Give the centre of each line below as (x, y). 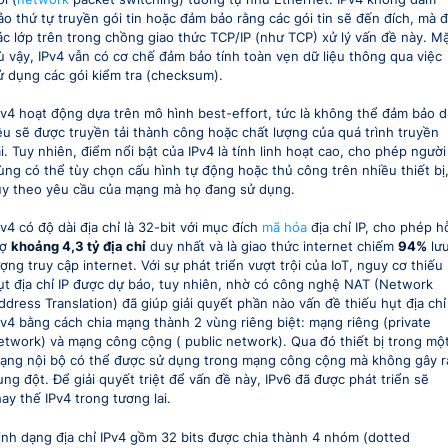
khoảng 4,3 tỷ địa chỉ (78, 247)
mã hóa (284, 228)
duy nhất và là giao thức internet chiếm (271, 247)
